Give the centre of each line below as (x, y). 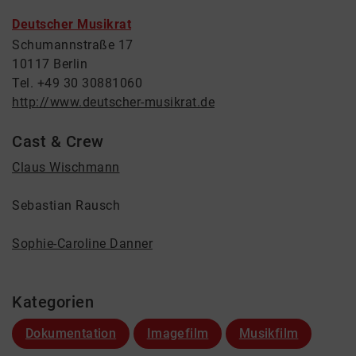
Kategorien (53, 302)
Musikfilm (269, 333)
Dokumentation (71, 333)
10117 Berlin (50, 64)
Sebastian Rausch (66, 205)
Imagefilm (178, 333)
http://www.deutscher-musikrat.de (113, 102)
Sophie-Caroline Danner (82, 244)
